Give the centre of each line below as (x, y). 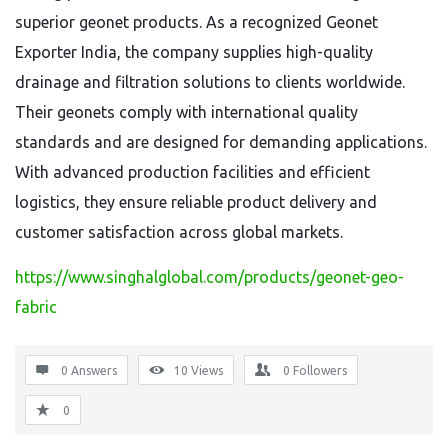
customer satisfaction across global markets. (179, 232)
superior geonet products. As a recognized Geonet (196, 22)
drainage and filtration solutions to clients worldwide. (210, 82)
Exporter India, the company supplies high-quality (194, 52)
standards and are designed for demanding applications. (221, 142)
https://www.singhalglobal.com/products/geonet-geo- (209, 277)
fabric (36, 307)
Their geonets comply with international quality (186, 112)
